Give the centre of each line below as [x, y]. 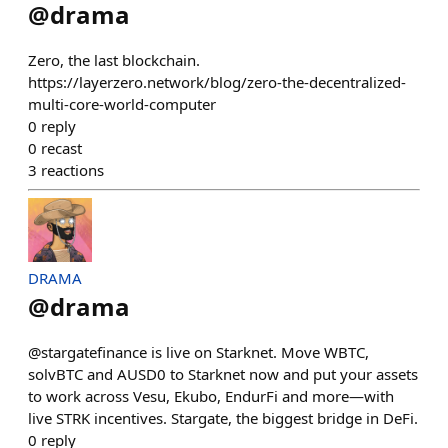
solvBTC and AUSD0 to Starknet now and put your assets [223, 374]
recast [61, 148]
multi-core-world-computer [122, 104]
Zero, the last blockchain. [114, 60]
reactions [72, 170]
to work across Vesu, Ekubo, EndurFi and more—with [211, 396]
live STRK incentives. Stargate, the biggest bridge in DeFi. [223, 418]
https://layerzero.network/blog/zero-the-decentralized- [217, 82]
